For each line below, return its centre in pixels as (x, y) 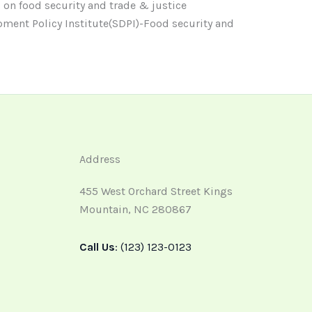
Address (100, 159)
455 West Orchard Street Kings (156, 192)
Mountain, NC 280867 (135, 210)
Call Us (97, 247)
